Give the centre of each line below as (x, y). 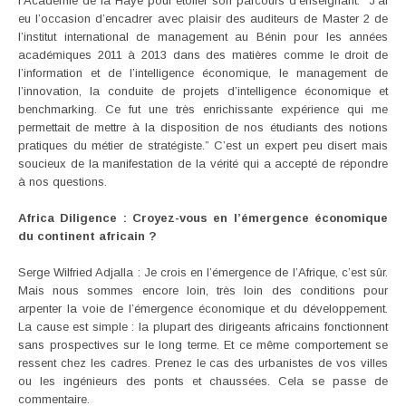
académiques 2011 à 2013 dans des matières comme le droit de (203, 54)
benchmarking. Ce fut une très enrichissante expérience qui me (203, 109)
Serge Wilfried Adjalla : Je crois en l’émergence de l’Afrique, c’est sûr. (203, 272)
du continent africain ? (87, 236)
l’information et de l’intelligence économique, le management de (203, 72)
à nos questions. (63, 181)
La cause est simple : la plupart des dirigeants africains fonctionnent (203, 326)
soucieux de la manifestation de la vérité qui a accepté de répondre (203, 163)
